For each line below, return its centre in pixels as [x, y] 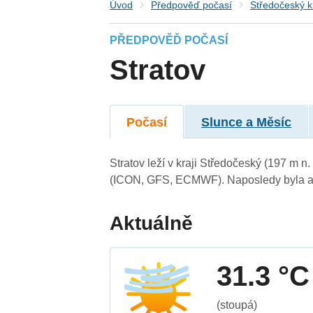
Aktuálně [152, 223]
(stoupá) [237, 305]
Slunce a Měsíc [247, 122]
